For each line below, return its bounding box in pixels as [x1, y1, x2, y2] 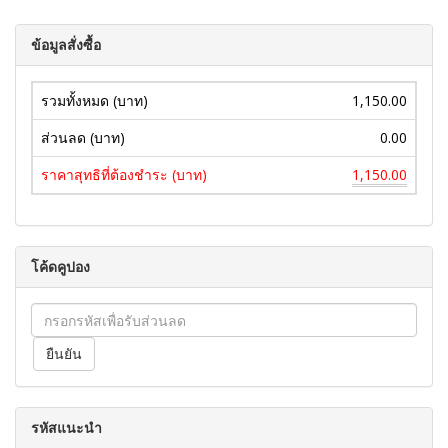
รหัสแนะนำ [31, 418, 102, 437]
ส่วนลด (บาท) [41, 128, 125, 147]
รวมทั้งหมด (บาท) [41, 91, 148, 110]
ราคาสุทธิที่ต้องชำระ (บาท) [41, 165, 207, 184]
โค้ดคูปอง [31, 257, 90, 276]
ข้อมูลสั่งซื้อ [31, 35, 101, 54]
